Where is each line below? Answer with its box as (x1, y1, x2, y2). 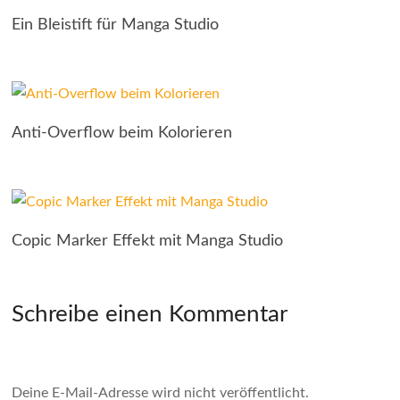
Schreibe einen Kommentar (12, 303, 288, 326)
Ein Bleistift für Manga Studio (12, 17, 220, 33)
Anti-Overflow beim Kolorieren (12, 125, 233, 141)
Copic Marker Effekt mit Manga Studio (12, 233, 284, 249)
